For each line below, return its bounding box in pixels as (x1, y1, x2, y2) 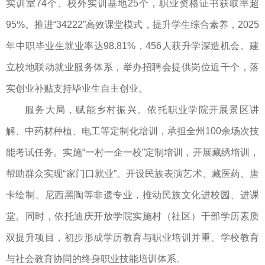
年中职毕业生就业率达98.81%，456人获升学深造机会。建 (6, 41, 259, 51)
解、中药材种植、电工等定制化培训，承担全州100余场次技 (6, 126, 259, 137)
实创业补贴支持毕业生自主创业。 (6, 83, 148, 94)
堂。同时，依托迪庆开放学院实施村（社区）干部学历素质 (6, 211, 259, 222)
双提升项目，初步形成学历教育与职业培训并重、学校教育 (6, 232, 259, 243)
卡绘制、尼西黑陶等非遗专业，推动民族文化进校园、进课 (6, 190, 259, 201)
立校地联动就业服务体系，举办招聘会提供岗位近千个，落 (6, 62, 259, 73)
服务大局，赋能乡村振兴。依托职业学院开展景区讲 (25, 105, 259, 115)
